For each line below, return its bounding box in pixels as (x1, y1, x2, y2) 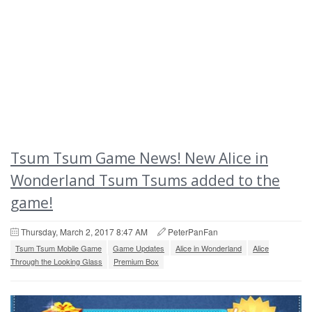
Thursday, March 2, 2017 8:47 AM (21, 226, 148, 237)
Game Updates (113, 242, 164, 253)
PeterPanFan (168, 226, 218, 237)
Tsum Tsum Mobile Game (15, 242, 102, 253)
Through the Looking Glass (10, 256, 102, 267)
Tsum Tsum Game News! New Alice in (10, 148, 268, 168)
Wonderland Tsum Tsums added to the (10, 171, 280, 190)
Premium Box (114, 256, 159, 267)
